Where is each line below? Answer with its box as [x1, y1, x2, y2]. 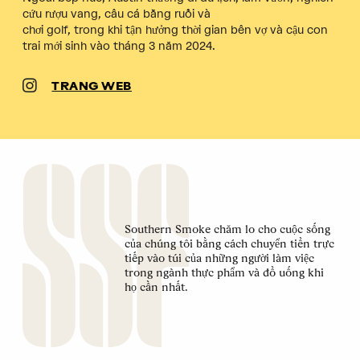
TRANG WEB [51, 80, 132, 93]
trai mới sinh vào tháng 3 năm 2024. [22, 39, 215, 53]
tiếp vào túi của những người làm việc [124, 251, 314, 264]
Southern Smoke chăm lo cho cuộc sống [124, 222, 330, 235]
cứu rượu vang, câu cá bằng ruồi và [22, 6, 211, 21]
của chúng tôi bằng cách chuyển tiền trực [124, 236, 334, 250]
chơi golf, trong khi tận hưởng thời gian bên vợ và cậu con [22, 22, 328, 37]
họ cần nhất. [124, 280, 188, 293]
